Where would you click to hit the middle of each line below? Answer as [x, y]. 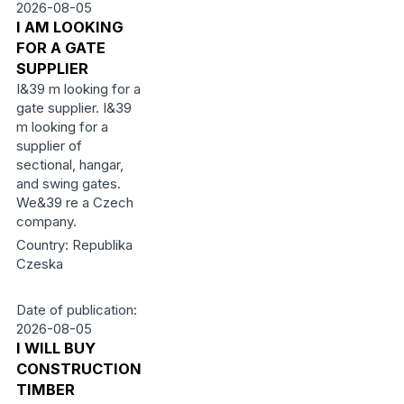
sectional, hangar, [69, 165]
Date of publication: [76, 310]
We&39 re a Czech [74, 202]
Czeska [39, 264]
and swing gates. [68, 184]
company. [46, 221]
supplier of [49, 146]
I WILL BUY [55, 348]
